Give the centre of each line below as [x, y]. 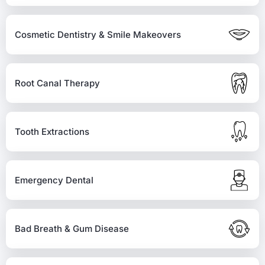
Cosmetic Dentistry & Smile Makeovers [98, 34]
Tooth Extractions [52, 131]
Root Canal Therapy [57, 83]
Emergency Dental [54, 180]
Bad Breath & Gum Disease [72, 228]
